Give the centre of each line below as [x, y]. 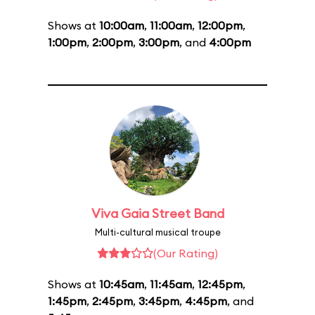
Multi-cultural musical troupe [157, 232]
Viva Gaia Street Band [157, 213]
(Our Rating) [186, 253]
